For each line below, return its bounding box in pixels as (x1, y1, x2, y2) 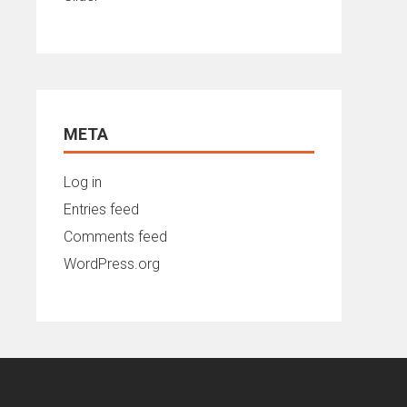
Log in (64, 174, 102, 191)
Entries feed (64, 201, 139, 218)
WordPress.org (64, 255, 160, 273)
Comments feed (64, 228, 167, 245)
